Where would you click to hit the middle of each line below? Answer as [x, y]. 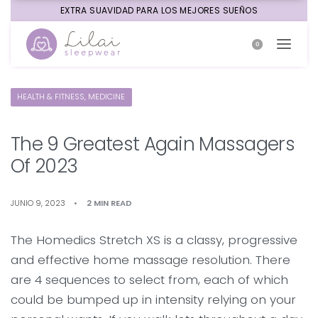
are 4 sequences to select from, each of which [149, 280]
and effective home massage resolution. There [150, 260]
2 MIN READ [110, 203]
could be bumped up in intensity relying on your [153, 300]
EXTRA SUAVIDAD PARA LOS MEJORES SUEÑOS [159, 10]
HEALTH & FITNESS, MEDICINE [71, 97]
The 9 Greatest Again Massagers [153, 144]
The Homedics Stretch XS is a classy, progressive [154, 240]
